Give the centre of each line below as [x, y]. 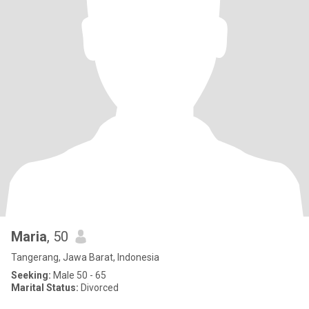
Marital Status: [45, 288]
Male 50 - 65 [79, 275]
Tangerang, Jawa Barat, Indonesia [85, 257]
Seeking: [31, 275]
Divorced [99, 288]
